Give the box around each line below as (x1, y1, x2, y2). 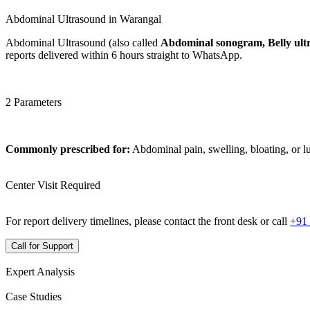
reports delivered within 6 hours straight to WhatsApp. (6, 48, 242, 61)
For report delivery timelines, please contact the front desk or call (6, 215, 290, 227)
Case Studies (6, 290, 62, 302)
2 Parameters (6, 95, 62, 108)
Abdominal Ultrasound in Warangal (6, 12, 161, 25)
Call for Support (11, 240, 73, 251)
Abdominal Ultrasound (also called (6, 36, 161, 48)
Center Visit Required (6, 179, 100, 191)
